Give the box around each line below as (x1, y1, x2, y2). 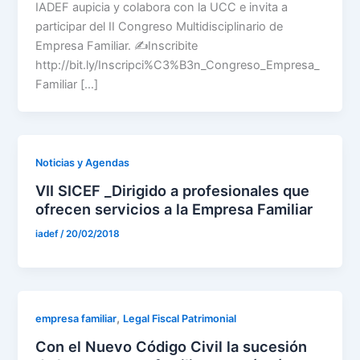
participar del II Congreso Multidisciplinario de (35, 19, 284, 35)
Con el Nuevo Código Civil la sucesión (35, 337, 308, 356)
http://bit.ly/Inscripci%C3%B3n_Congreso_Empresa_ (35, 58, 321, 73)
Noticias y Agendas (35, 156, 130, 169)
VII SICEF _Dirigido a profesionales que (35, 181, 310, 199)
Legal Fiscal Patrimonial (123, 313, 237, 325)
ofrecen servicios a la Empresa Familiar (35, 199, 313, 218)
